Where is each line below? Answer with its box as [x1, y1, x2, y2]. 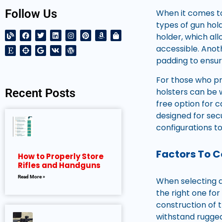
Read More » [18, 173, 45, 179]
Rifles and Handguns [18, 160, 101, 170]
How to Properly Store [18, 151, 104, 162]
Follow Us [5, 7, 57, 21]
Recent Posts [5, 86, 75, 100]
